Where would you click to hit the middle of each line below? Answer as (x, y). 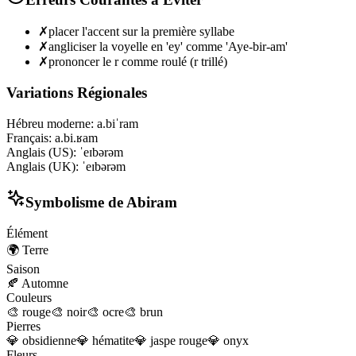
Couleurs (29, 298)
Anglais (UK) (41, 166)
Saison (23, 269)
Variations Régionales (77, 92)
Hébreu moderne (48, 123)
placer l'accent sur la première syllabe (141, 32)
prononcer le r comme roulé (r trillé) (138, 62)
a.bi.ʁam (76, 137)
